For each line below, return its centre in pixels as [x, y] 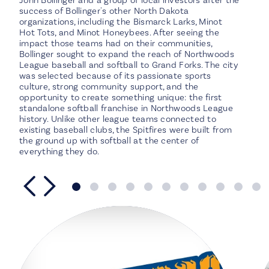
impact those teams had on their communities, [116, 44]
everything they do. [59, 152]
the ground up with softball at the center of [109, 141]
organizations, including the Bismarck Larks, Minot [120, 22]
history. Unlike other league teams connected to [118, 119]
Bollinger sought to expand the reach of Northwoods [126, 54]
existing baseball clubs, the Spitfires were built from [125, 130]
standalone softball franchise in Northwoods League [126, 108]
